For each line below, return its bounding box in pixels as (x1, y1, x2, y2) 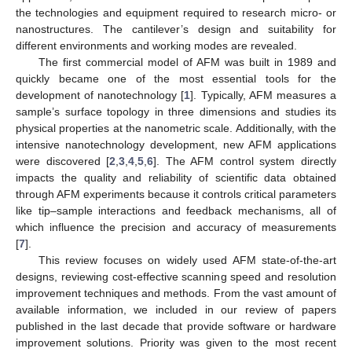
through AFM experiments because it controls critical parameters (16, 187, 336, 200)
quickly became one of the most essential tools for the (16, 71, 336, 85)
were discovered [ (16, 154, 110, 167)
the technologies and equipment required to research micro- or (16, 5, 336, 19)
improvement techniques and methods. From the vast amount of (16, 286, 336, 299)
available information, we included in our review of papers (16, 302, 336, 316)
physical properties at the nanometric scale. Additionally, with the (16, 121, 336, 134)
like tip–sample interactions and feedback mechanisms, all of (16, 203, 336, 217)
